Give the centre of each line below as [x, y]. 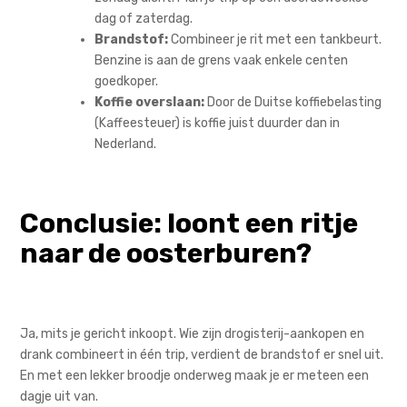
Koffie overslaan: [150, 102]
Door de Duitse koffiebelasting [293, 102]
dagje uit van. [60, 396]
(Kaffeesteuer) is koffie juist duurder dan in [218, 123]
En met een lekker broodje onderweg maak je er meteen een [195, 375]
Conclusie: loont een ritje [189, 223]
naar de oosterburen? [166, 253]
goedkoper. [127, 81]
